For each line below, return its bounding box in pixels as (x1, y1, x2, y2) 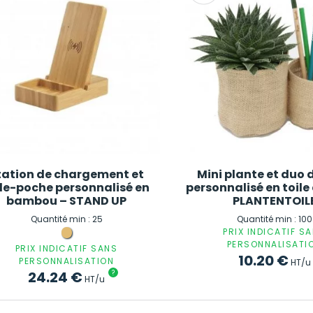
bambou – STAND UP (6, 192, 127, 209)
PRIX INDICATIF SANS (15, 242, 118, 255)
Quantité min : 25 (30, 213, 103, 226)
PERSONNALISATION (19, 255, 115, 268)
